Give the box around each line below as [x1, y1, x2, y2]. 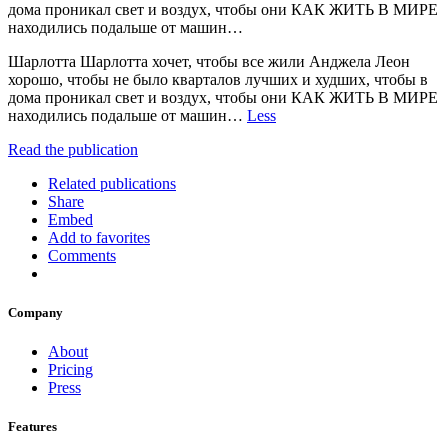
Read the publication [8, 140, 138, 158]
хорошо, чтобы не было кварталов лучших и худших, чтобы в [8, 70, 428, 88]
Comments [48, 246, 116, 264]
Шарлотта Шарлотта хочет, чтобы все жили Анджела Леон [8, 52, 410, 70]
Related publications [48, 174, 176, 192]
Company [8, 305, 63, 321]
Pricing [48, 361, 93, 379]
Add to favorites [48, 228, 150, 246]
